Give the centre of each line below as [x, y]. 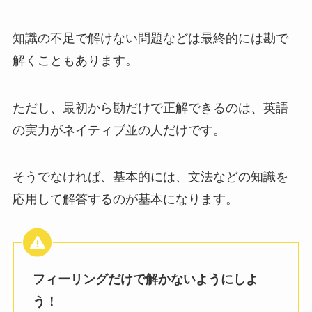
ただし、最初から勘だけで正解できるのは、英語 [150, 108]
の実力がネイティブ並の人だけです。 [119, 130]
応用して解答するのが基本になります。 [125, 200]
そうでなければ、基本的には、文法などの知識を [150, 177]
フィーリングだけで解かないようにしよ [145, 279]
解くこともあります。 [75, 60]
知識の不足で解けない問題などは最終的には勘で [150, 38]
